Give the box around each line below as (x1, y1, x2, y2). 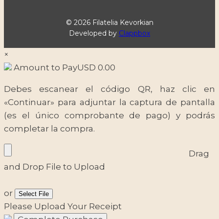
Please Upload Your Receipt (4, 201, 122, 211)
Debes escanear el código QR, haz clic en (4, 84, 215, 94)
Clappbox (119, 28, 150, 38)
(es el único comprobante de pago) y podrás (4, 110, 215, 120)
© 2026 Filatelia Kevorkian (66, 18, 153, 27)
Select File (19, 190, 49, 197)
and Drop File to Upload (4, 161, 105, 172)
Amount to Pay (14, 62, 77, 72)
